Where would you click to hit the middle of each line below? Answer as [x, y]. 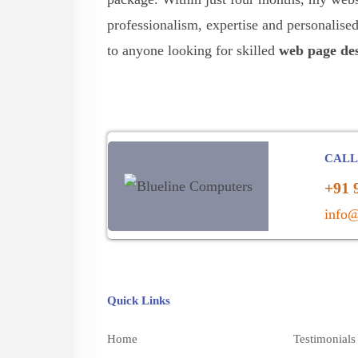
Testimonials [324, 339]
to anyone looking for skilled [193, 50]
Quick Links [139, 300]
